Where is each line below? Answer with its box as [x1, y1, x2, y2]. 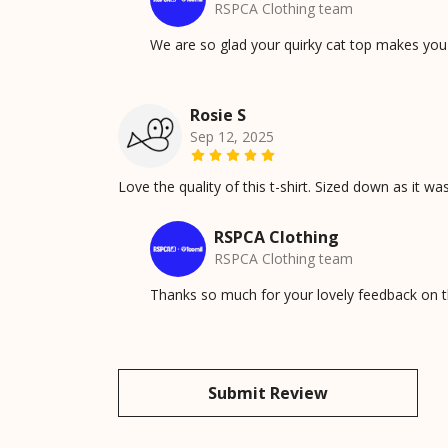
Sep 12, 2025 [190, 126, 274, 146]
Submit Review [208, 381, 328, 404]
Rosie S [190, 103, 246, 126]
